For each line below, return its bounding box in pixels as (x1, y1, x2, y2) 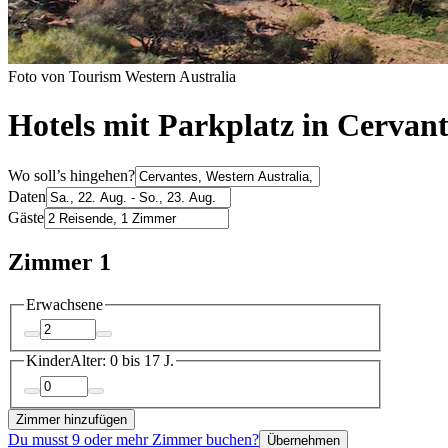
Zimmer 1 (8, 248, 111, 275)
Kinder (26, 352, 70, 370)
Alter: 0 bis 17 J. (70, 352, 174, 370)
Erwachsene (26, 295, 103, 313)
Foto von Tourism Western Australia (8, 67, 236, 85)
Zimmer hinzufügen (16, 411, 127, 427)
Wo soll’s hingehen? (8, 166, 135, 184)
